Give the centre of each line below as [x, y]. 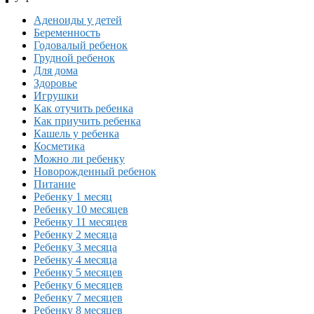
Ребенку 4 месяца [75, 259]
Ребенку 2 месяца [75, 234]
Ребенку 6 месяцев [78, 285]
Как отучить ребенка [83, 108]
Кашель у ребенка [76, 133]
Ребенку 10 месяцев [81, 209]
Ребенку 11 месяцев [81, 221]
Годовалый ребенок [81, 45]
